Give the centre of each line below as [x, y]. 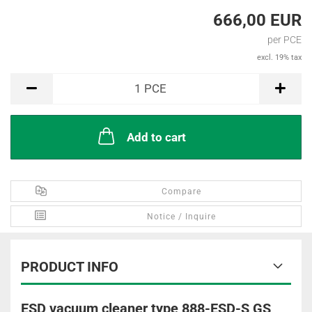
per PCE [284, 40]
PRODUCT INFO [70, 267]
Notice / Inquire [182, 217]
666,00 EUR [257, 21]
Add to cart [156, 138]
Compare [182, 192]
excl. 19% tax [279, 58]
